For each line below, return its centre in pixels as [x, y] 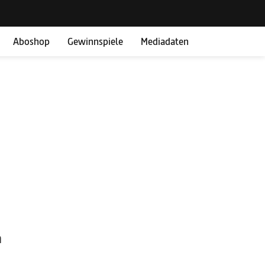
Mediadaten [165, 41]
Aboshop [31, 41]
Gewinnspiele [95, 41]
